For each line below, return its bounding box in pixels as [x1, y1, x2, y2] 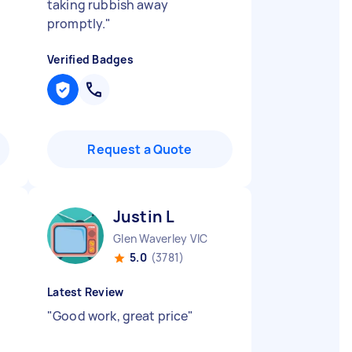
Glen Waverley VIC [113, 231, 208, 246]
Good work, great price [53, 307, 189, 324]
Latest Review [47, 284, 124, 299]
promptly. [47, 15, 106, 32]
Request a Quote [87, 141, 192, 158]
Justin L [113, 206, 175, 227]
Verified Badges [47, 52, 134, 67]
